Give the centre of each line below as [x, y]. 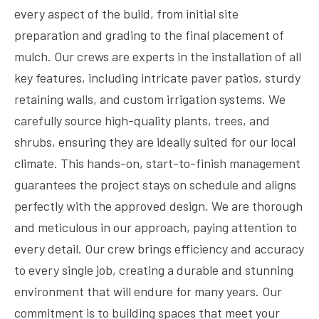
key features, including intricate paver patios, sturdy [157, 78]
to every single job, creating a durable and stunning [154, 270]
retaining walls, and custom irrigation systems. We [150, 99]
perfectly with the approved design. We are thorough [158, 206]
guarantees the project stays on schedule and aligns [155, 184]
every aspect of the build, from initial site [126, 14]
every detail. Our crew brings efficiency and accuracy [159, 249]
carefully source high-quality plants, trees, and [142, 120]
